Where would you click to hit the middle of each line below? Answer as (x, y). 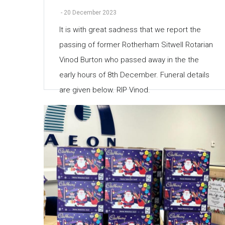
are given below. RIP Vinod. (105, 90)
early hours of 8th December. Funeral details (134, 75)
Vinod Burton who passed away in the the (129, 60)
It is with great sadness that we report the (130, 29)
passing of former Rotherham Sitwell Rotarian (136, 44)
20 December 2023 (90, 12)
